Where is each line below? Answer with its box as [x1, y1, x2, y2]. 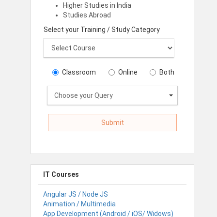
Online [118, 68, 138, 77]
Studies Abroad [62, 11, 111, 19]
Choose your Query [54, 92, 113, 100]
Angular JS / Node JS [43, 190, 108, 198]
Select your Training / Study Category [43, 26, 160, 34]
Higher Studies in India [62, 1, 131, 10]
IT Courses [43, 170, 79, 178]
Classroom [62, 68, 96, 77]
